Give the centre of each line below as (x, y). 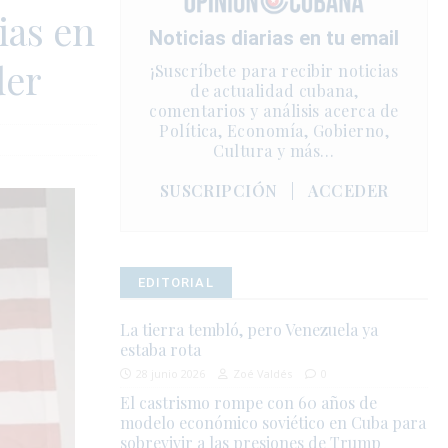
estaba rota (161, 350)
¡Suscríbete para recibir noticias (274, 71)
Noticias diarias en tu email (274, 38)
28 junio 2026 (171, 374)
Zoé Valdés (263, 374)
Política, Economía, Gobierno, (274, 131)
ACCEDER (348, 191)
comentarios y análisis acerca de (274, 111)
